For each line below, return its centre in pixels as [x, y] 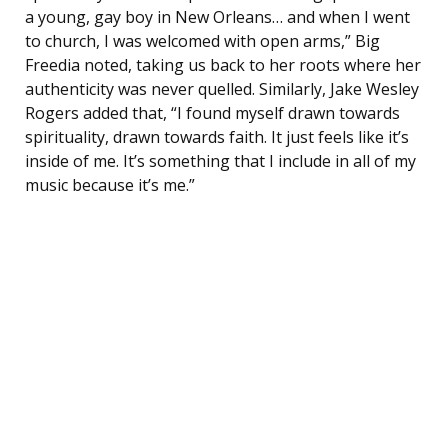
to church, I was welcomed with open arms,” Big [202, 41]
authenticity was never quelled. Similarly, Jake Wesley [222, 89]
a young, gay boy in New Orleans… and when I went [217, 17]
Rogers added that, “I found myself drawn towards [212, 113]
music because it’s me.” [110, 185]
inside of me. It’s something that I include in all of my [220, 161]
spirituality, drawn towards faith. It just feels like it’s [217, 137]
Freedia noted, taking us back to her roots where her [223, 65]
